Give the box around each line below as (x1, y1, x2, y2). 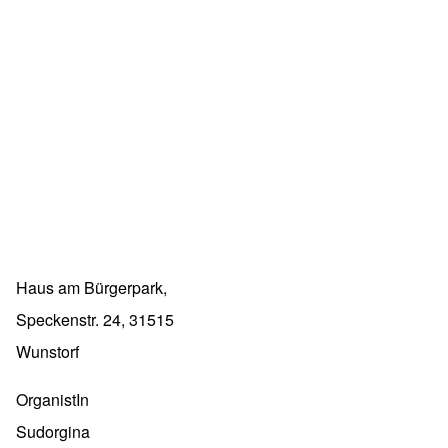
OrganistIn (16, 388, 89, 412)
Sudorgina (16, 420, 90, 444)
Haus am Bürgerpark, (16, 276, 167, 300)
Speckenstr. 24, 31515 (16, 308, 174, 332)
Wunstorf (16, 340, 79, 364)
